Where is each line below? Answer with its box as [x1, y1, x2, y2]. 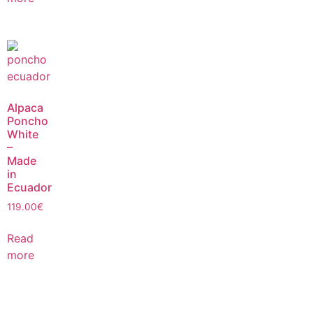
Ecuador [7, 180, 52, 194]
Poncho [7, 113, 48, 128]
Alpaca [7, 100, 43, 115]
